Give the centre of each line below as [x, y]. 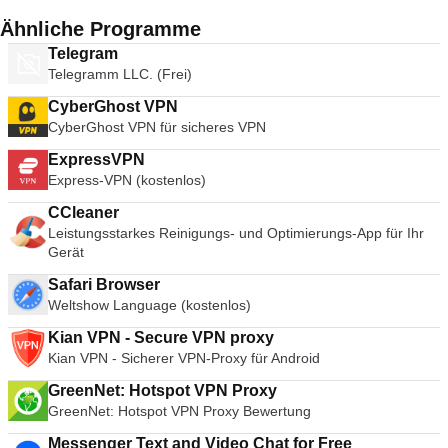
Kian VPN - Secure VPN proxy [161, 337]
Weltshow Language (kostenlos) [149, 305]
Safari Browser [104, 284]
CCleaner [83, 212]
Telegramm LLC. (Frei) [120, 74]
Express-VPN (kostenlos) [127, 180]
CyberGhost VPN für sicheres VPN [157, 127]
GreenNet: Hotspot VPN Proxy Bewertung [179, 411]
